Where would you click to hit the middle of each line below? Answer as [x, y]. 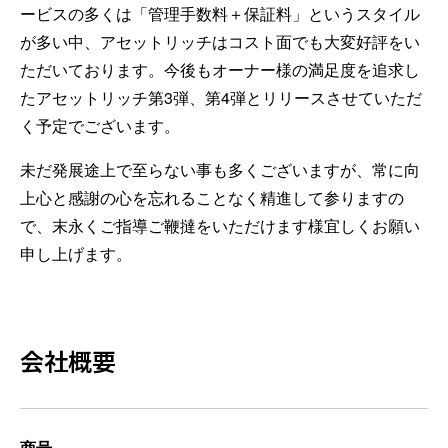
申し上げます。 [76, 253]
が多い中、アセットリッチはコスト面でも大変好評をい [220, 41]
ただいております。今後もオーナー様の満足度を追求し [220, 69]
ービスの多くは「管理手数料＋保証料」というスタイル [220, 13]
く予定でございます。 [100, 125]
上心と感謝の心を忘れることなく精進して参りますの [212, 197]
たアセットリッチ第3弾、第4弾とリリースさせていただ [221, 97]
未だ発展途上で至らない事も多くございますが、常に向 [220, 169]
